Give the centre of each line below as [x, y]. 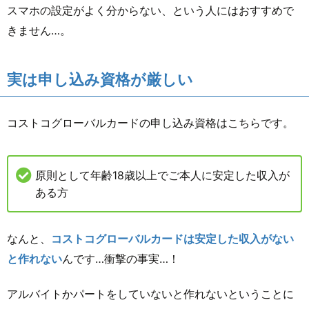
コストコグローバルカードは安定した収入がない [172, 238]
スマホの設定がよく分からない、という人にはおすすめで [150, 10]
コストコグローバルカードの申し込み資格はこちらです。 [150, 122]
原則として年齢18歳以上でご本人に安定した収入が [162, 175]
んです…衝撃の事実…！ [121, 258]
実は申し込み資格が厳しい [100, 79]
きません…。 [39, 30]
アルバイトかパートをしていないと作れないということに [150, 293]
